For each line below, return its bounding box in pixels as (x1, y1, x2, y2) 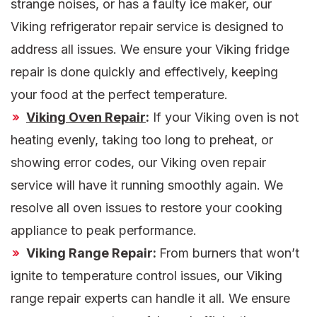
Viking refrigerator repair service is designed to (11, 19, 284, 35)
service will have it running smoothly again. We (11, 178, 283, 193)
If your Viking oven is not (149, 110, 299, 125)
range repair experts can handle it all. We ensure (11, 291, 290, 306)
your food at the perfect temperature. (11, 87, 228, 103)
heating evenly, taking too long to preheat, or (11, 132, 273, 148)
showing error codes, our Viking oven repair (11, 155, 266, 171)
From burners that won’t (159, 246, 299, 261)
